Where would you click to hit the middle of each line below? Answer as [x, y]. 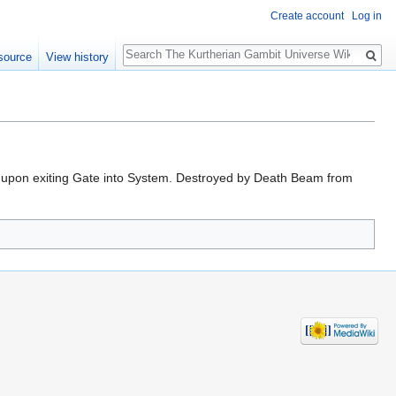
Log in [367, 16]
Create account [307, 16]
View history [77, 57]
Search [151, 45]
